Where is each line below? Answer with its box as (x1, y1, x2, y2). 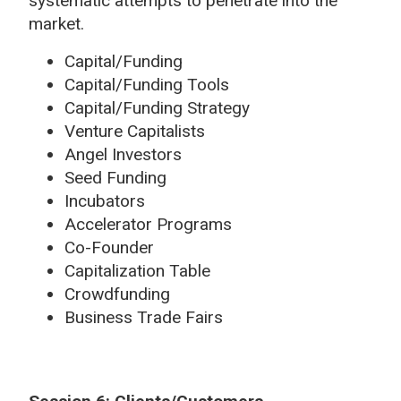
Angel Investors (64, 143, 182, 165)
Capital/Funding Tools (64, 73, 229, 95)
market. (29, 13, 84, 34)
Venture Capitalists (64, 120, 205, 141)
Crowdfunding (64, 283, 170, 304)
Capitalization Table (64, 260, 210, 281)
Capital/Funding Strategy (64, 97, 250, 118)
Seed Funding (64, 166, 166, 188)
